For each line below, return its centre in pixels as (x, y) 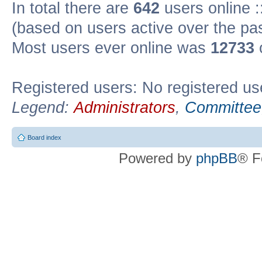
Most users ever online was (111, 48)
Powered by (157, 158)
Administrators (125, 107)
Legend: (43, 107)
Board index (44, 137)
